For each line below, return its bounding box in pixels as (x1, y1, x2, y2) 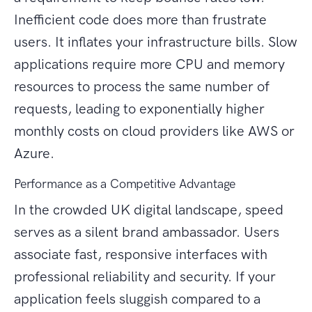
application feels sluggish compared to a (14, 290, 260, 308)
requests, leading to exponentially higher (14, 100, 265, 118)
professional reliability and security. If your (14, 268, 276, 286)
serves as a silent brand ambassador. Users (14, 224, 279, 241)
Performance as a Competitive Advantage (14, 176, 236, 192)
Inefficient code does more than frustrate (14, 11, 267, 29)
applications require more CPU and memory (14, 56, 285, 73)
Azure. (14, 145, 54, 162)
